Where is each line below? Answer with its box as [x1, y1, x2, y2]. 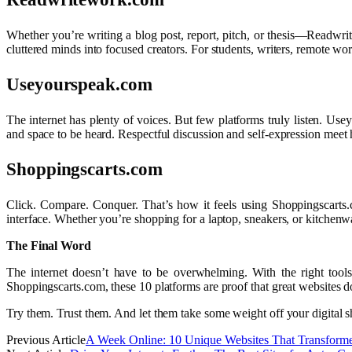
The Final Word [6, 238, 91, 252]
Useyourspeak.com [6, 74, 152, 94]
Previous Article [6, 332, 86, 346]
